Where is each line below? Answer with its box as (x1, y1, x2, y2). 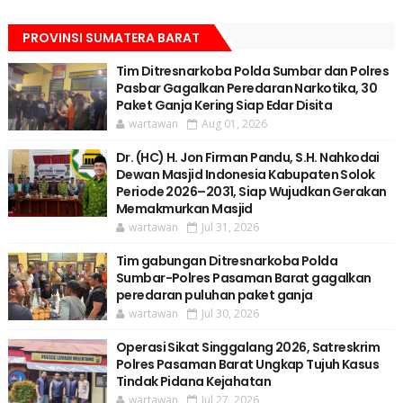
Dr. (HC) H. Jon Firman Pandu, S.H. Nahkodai (115, 148, 380, 167)
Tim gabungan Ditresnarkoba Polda (115, 252, 338, 271)
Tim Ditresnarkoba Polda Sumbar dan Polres (115, 62, 389, 81)
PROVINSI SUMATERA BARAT (22, 29, 200, 48)
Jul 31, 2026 (201, 219, 259, 236)
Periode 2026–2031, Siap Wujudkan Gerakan (115, 183, 387, 201)
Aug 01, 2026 (201, 116, 267, 132)
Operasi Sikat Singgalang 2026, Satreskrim (115, 338, 380, 357)
